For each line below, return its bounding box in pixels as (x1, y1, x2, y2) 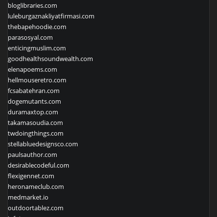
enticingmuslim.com (8, 43, 66, 52)
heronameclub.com (8, 182, 64, 191)
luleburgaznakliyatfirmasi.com (8, 11, 94, 20)
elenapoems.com (8, 64, 57, 74)
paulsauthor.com (8, 150, 57, 159)
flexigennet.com (8, 171, 54, 180)
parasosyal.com (8, 32, 53, 42)
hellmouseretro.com (8, 75, 66, 84)
